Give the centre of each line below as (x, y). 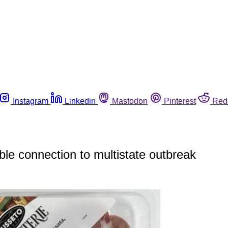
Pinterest (180, 101)
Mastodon (130, 101)
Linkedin (80, 101)
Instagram (31, 101)
